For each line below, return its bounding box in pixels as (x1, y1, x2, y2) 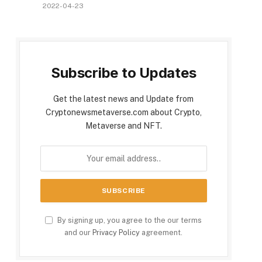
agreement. (140, 228, 183, 237)
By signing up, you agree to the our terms (56, 216, 202, 225)
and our (64, 228, 93, 237)
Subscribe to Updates (51, 64, 196, 82)
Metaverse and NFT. (85, 121, 162, 131)
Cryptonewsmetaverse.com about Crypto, (45, 108, 202, 118)
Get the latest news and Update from (53, 94, 194, 104)
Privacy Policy (92, 228, 140, 237)
